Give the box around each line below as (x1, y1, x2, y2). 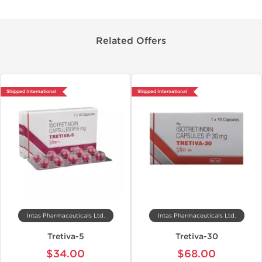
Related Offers (96, 35, 166, 47)
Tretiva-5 (47, 232, 84, 242)
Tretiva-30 (175, 232, 218, 242)
